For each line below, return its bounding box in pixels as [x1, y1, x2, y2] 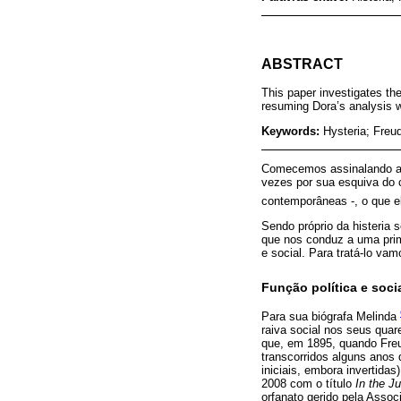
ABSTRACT [261, 55, 343, 72]
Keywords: [261, 124, 323, 139]
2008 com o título [261, 376, 355, 390]
